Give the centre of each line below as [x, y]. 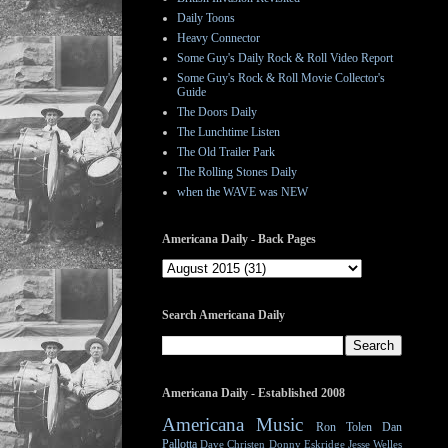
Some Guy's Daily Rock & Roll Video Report [285, 58]
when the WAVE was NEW [242, 192]
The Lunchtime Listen [228, 132]
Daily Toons [206, 18]
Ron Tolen [343, 427]
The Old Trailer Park [226, 152]
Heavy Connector [218, 38]
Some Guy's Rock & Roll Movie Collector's [281, 78]
